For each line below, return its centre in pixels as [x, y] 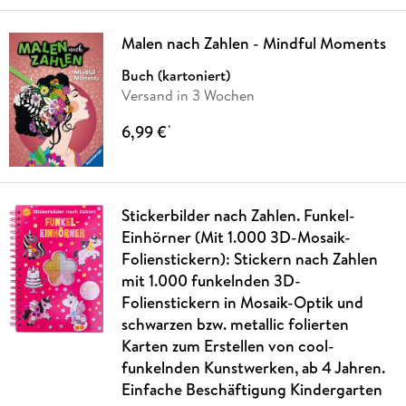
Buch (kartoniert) [175, 76]
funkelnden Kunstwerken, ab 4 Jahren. [253, 367]
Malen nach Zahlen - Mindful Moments [253, 43]
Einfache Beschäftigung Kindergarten [251, 389]
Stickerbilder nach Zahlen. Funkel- [238, 215]
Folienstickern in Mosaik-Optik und [242, 302]
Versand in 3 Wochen [188, 96]
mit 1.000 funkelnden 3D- [211, 280]
